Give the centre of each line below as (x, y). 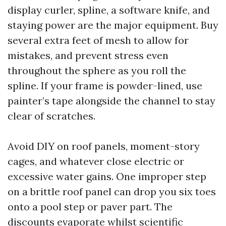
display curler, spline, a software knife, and (109, 10)
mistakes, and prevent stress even (88, 55)
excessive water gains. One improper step (107, 176)
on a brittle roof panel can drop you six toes (112, 191)
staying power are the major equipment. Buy (113, 25)
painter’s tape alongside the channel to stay (111, 101)
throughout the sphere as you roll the (97, 70)
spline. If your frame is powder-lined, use (105, 86)
